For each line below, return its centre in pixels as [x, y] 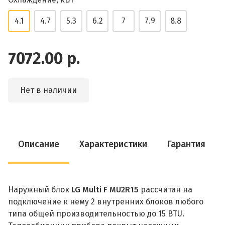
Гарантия [186, 144]
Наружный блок [40, 190]
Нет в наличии [48, 90]
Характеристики [113, 144]
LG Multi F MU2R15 [106, 190]
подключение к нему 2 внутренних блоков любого [106, 202]
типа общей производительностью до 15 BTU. [96, 214]
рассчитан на [166, 190]
